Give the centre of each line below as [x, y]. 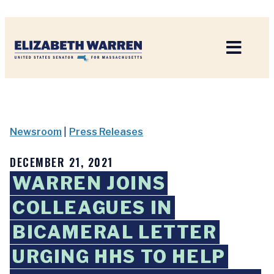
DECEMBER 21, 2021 [61, 162]
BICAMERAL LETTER [115, 232]
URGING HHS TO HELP [119, 257]
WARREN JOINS [89, 183]
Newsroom [36, 132]
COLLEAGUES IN [92, 208]
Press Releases [106, 132]
